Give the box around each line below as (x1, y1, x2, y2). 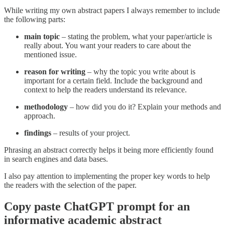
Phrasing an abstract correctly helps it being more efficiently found (4, 146, 213, 155)
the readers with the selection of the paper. (4, 181, 137, 190)
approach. (24, 111, 55, 121)
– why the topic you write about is (85, 67, 195, 76)
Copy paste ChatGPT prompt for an (4, 200, 190, 213)
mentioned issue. (24, 50, 77, 59)
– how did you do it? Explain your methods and (68, 102, 221, 111)
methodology (24, 102, 68, 111)
